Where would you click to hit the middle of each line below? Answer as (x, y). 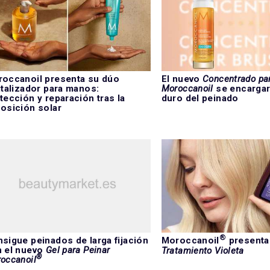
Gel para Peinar (78, 250)
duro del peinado (200, 99)
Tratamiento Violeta (202, 251)
